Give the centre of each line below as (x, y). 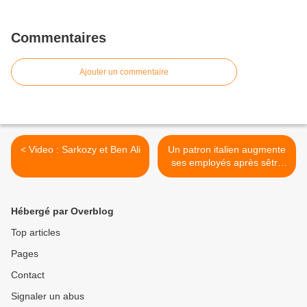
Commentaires (59, 37)
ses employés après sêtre (227, 162)
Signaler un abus (48, 296)
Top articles (36, 232)
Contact (28, 274)
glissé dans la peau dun (227, 175)
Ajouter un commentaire (124, 72)
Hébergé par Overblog (62, 211)
